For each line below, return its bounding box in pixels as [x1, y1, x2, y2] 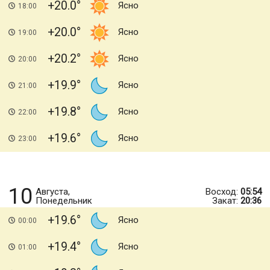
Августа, [36, 186, 70, 197]
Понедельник [36, 195, 92, 206]
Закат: [212, 195, 240, 206]
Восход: [206, 186, 240, 197]
